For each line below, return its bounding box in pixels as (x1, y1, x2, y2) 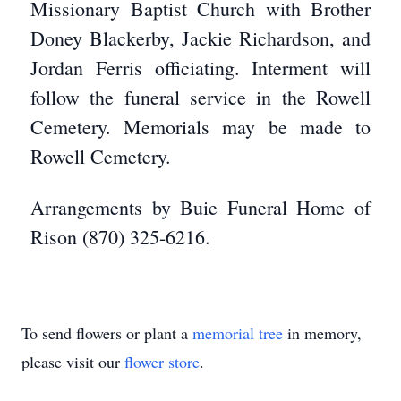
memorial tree (192, 322, 283, 344)
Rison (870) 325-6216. (30, 224, 210, 250)
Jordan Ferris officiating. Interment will (30, 55, 371, 81)
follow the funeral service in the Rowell (30, 84, 371, 110)
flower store (124, 351, 200, 372)
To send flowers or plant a (21, 322, 192, 344)
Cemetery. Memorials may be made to (30, 114, 371, 140)
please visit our (21, 351, 124, 372)
